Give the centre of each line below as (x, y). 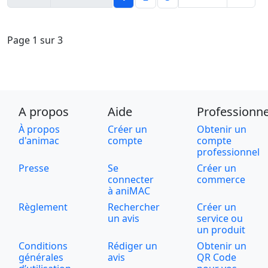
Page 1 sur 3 (35, 40)
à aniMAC (129, 191)
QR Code (217, 258)
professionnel (229, 152)
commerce (221, 180)
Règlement (43, 207)
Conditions (43, 246)
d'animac (39, 141)
